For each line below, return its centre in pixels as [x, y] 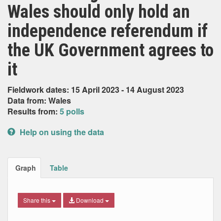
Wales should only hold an [99, 12]
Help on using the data [61, 132]
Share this [37, 200]
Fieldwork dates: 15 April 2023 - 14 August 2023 [96, 90]
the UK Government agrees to [110, 50]
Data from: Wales [39, 100]
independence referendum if [108, 31]
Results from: [34, 111]
